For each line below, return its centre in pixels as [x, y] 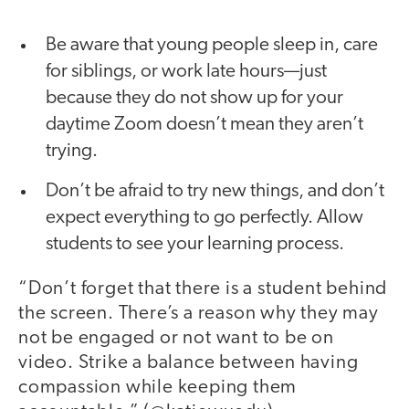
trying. [72, 152]
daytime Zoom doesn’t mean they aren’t [204, 125]
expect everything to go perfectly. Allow [204, 218]
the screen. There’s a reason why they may [199, 314]
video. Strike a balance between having [189, 363]
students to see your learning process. [195, 245]
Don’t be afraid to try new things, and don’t [215, 192]
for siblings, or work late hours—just [186, 72]
